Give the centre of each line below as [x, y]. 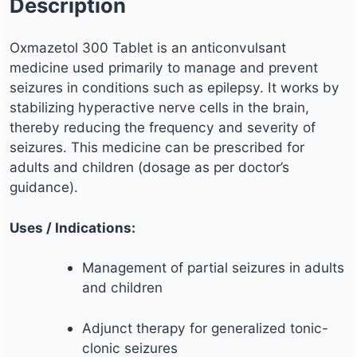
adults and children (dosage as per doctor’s [149, 167]
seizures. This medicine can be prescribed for [157, 147]
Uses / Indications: [73, 227]
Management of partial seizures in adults [214, 268]
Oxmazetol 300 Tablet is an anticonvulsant [148, 48]
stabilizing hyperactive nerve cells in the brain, [159, 108]
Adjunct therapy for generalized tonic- [206, 328]
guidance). [44, 187]
